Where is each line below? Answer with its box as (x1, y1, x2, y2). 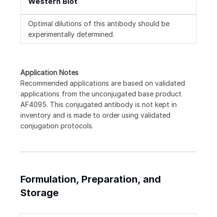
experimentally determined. (28, 30, 114, 39)
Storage (20, 187, 59, 199)
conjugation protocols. (20, 122, 93, 130)
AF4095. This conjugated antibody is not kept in (20, 100, 177, 109)
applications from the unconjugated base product (20, 90, 182, 98)
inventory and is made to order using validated (20, 111, 170, 120)
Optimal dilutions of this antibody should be (28, 19, 170, 28)
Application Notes (20, 68, 78, 77)
